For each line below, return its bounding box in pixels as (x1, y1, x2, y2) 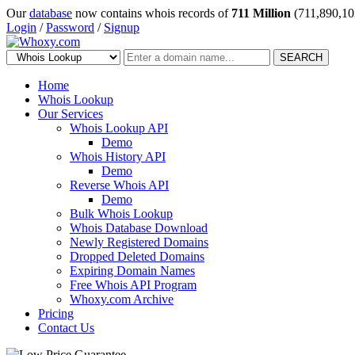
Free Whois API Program (70, 278, 197, 292)
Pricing (38, 307, 74, 320)
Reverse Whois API (70, 178, 169, 192)
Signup (104, 21, 139, 34)
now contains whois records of (72, 6, 231, 20)
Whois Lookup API (70, 121, 168, 135)
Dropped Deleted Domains (70, 250, 204, 263)
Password (46, 21, 94, 34)
